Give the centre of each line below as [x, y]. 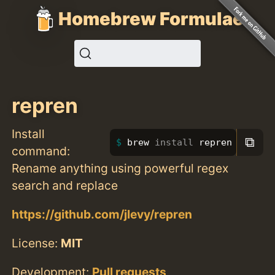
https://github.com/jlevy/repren [102, 214]
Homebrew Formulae [151, 18]
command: [41, 151]
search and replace [65, 185]
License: [37, 243]
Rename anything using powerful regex [120, 168]
